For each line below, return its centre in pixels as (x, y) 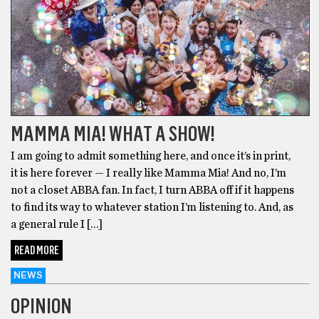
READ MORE (37, 250)
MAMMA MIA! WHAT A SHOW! (113, 133)
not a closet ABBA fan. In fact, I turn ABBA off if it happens (152, 190)
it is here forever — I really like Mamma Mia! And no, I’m (148, 173)
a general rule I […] (57, 224)
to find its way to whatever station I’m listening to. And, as (152, 207)
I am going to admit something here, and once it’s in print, (151, 156)
